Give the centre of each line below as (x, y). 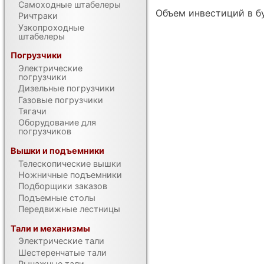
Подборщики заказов (63, 186)
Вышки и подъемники (58, 151)
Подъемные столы (57, 197)
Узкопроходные (52, 27)
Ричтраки (38, 16)
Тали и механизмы (51, 228)
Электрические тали (62, 241)
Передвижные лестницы (70, 209)
